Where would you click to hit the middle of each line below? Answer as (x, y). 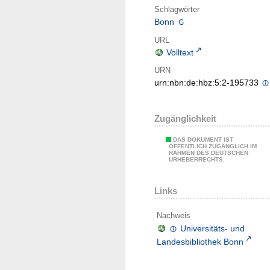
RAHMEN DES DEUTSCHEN (209, 153)
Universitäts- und (213, 228)
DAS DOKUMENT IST (203, 140)
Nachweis (174, 216)
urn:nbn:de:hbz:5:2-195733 (208, 83)
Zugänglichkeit (185, 119)
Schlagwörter (177, 9)
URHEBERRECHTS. (197, 160)
